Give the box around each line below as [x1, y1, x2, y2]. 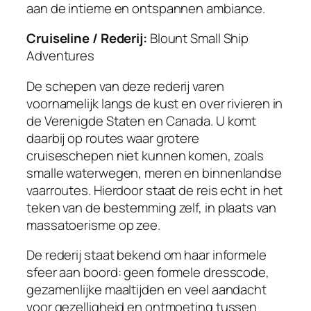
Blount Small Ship [146, 29, 249, 48]
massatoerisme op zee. [26, 215, 160, 234]
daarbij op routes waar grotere [26, 128, 199, 147]
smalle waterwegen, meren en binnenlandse [26, 163, 282, 182]
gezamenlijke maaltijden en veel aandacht [26, 280, 267, 299]
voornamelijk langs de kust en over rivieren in [26, 94, 283, 112]
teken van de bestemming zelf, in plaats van [26, 198, 276, 217]
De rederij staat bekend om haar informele [26, 246, 267, 264]
